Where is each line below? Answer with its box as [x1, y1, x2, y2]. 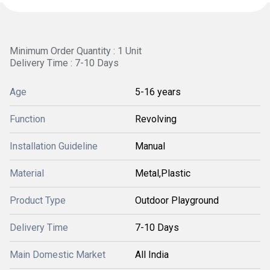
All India [135, 249, 169, 260]
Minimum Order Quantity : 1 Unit [10, 45, 142, 57]
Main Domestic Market [10, 249, 105, 260]
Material [10, 168, 44, 179]
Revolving [135, 113, 177, 125]
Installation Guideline [10, 140, 98, 152]
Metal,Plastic [135, 168, 190, 179]
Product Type [10, 195, 66, 206]
